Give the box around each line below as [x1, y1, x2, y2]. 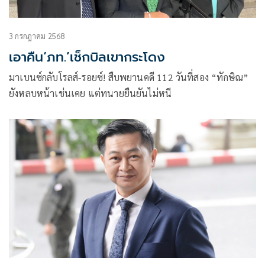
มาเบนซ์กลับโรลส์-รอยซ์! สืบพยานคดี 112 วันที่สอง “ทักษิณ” [9, 71, 249, 84]
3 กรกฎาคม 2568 [9, 31, 65, 41]
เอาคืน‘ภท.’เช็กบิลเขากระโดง [9, 47, 165, 67]
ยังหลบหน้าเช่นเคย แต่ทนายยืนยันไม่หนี [9, 87, 172, 100]
